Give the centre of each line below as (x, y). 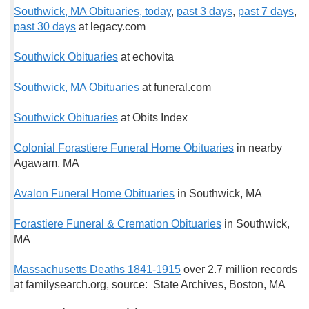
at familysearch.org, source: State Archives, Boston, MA (150, 285)
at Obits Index (153, 118)
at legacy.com (111, 27)
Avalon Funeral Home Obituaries (94, 193)
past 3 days (205, 11)
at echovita (146, 57)
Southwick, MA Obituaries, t (81, 11)
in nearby (258, 148)
